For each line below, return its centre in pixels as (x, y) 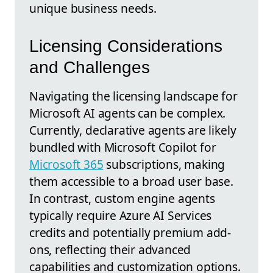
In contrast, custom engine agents (122, 198)
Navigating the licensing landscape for (133, 96)
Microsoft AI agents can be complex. (128, 113)
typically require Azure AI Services (121, 215)
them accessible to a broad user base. (131, 181)
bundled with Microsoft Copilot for (123, 147)
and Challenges (90, 67)
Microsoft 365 (66, 164)
